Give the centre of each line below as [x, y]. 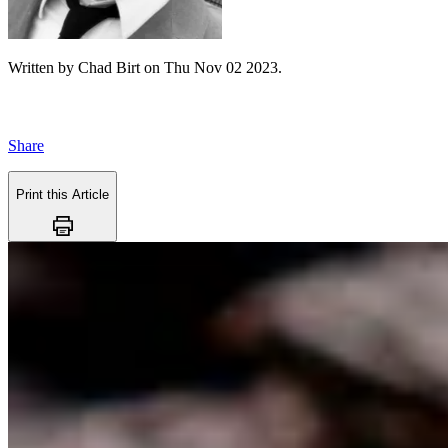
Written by [43, 67]
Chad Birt [109, 67]
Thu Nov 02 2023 [221, 67]
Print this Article [62, 195]
